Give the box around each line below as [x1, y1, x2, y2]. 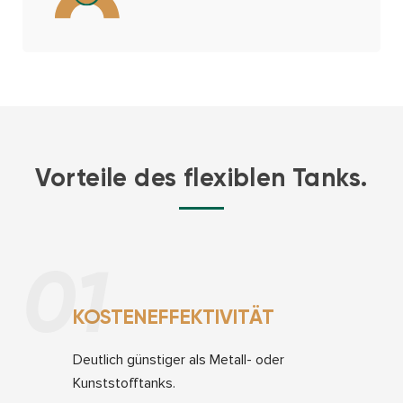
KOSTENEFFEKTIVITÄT [73, 303, 274, 329]
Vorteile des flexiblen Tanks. [35, 162, 368, 193]
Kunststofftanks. [73, 373, 175, 392]
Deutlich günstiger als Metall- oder [73, 350, 284, 369]
